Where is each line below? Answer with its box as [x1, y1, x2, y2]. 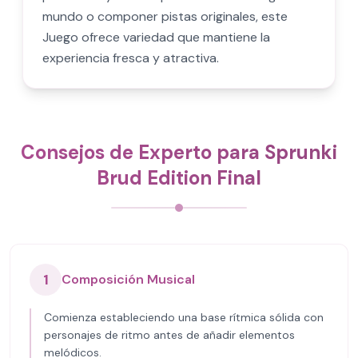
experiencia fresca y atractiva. [42, 50, 219, 66]
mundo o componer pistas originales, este [42, 8, 288, 25]
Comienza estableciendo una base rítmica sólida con [44, 310, 324, 324]
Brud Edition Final [97, 165, 261, 190]
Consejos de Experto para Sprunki [21, 140, 337, 165]
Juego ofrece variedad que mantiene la [42, 29, 270, 46]
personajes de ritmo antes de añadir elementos [44, 328, 295, 342]
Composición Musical [62, 271, 195, 288]
